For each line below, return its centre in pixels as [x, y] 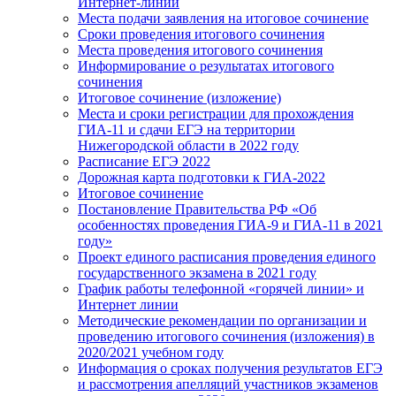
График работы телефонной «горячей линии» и [221, 288]
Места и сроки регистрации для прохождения [216, 113]
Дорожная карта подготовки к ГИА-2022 [202, 177]
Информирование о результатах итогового [206, 65]
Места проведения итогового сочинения [200, 49]
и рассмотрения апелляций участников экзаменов [228, 384]
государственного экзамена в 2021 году [197, 272]
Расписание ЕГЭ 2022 [144, 161]
